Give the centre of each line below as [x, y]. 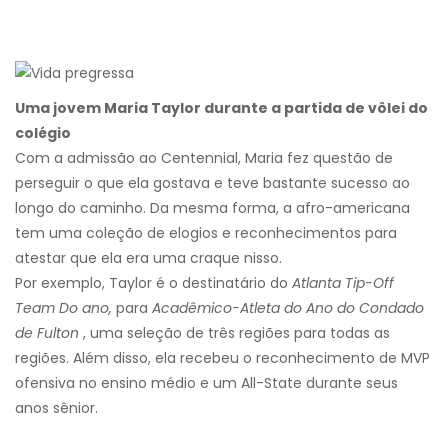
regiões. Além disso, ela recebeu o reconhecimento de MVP [222, 358]
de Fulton [47, 333]
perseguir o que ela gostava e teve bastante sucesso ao [212, 183]
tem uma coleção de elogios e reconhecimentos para [206, 233]
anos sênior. [56, 408]
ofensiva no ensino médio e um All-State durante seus [206, 383]
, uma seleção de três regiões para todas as [234, 333]
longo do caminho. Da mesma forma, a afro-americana [212, 208]
